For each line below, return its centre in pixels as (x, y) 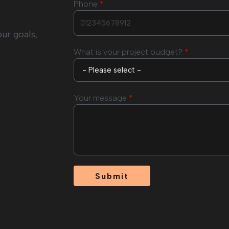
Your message (101, 98)
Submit (112, 176)
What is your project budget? (129, 52)
